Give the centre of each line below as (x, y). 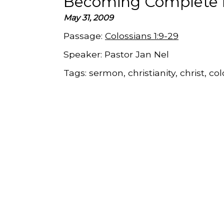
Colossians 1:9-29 (142, 36)
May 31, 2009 (88, 18)
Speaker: (84, 54)
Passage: (84, 36)
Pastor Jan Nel (137, 54)
